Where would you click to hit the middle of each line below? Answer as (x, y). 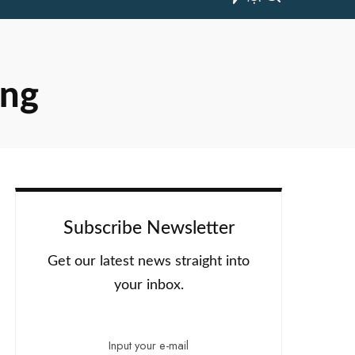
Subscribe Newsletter (149, 228)
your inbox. (149, 285)
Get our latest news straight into (149, 261)
